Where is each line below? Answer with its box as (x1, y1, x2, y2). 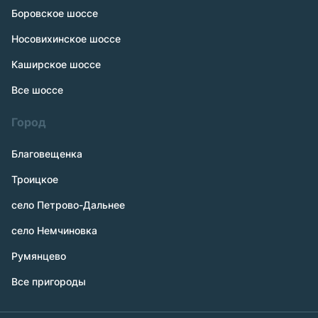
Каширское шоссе (11, 58, 101, 70)
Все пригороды (11, 275, 86, 287)
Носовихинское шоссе (11, 33, 121, 45)
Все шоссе (11, 84, 63, 96)
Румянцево (11, 250, 66, 262)
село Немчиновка (11, 224, 97, 236)
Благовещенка (11, 148, 82, 160)
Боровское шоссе (11, 7, 98, 19)
